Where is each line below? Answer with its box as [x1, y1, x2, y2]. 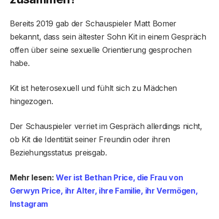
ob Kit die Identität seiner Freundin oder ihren [10, 134, 170, 145]
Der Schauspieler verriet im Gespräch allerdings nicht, [10, 121, 202, 131]
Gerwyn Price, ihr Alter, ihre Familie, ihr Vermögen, [10, 186, 198, 196]
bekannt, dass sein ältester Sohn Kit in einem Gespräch [10, 32, 206, 42]
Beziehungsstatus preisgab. [10, 148, 107, 158]
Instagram [10, 199, 48, 209]
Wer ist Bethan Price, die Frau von [56, 173, 183, 183]
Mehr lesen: [10, 173, 56, 183]
